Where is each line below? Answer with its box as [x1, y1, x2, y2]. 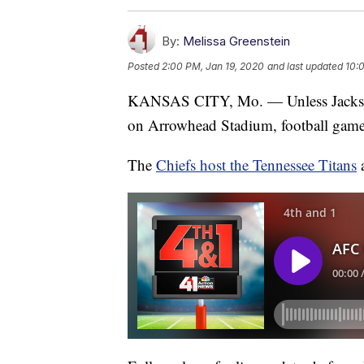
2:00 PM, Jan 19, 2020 [162, 59, 264, 72]
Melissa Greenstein [183, 32, 290, 49]
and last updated [267, 59, 343, 72]
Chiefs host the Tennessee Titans [156, 154, 357, 175]
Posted [128, 59, 162, 72]
